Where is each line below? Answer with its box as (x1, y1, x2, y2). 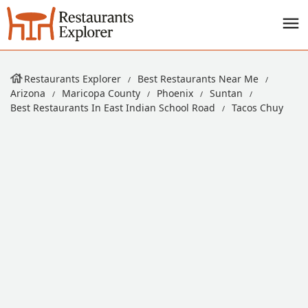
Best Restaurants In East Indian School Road (10, 101, 215, 114)
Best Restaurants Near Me (137, 72, 258, 85)
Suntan (210, 87, 243, 100)
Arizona (10, 87, 45, 100)
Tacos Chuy (232, 101, 283, 114)
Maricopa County (62, 87, 140, 100)
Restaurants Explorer (24, 72, 121, 85)
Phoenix (157, 87, 193, 100)
